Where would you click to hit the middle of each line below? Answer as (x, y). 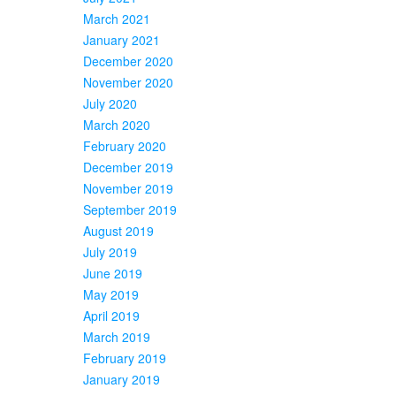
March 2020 (117, 124)
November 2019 (128, 188)
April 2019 (111, 315)
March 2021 (117, 18)
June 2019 (113, 273)
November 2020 (128, 82)
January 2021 (122, 39)
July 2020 (110, 103)
